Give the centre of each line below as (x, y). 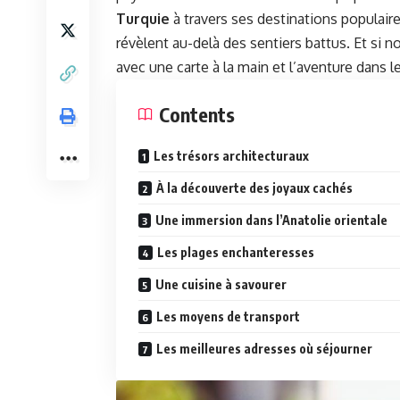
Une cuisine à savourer (221, 285)
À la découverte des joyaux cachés (254, 188)
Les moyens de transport (228, 317)
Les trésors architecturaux (231, 156)
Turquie (143, 19)
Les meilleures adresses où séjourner (264, 349)
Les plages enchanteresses (236, 253)
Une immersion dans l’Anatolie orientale (271, 221)
